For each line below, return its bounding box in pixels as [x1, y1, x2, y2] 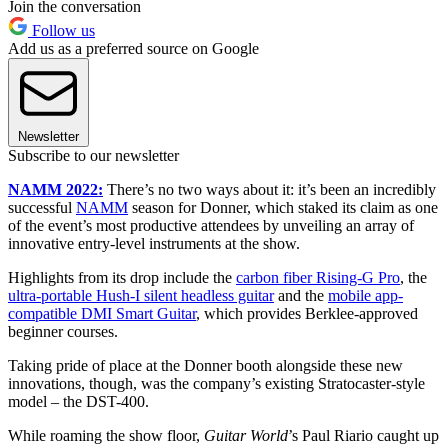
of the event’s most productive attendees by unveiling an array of [8, 216, 414, 234]
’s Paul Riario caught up [288, 426, 439, 444]
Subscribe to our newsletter [8, 146, 179, 164]
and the [274, 286, 328, 304]
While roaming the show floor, [8, 426, 204, 444]
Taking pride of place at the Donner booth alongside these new [8, 356, 403, 374]
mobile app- [328, 286, 403, 304]
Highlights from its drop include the [8, 268, 236, 286]
